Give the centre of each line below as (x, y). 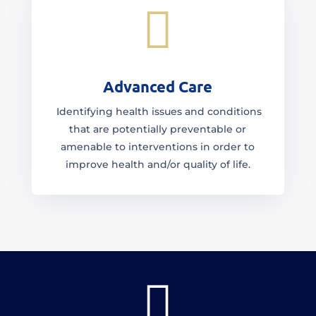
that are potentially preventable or (158, 129)
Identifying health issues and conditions (158, 111)
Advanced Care (158, 86)
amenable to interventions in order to (158, 147)
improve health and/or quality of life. (158, 164)
